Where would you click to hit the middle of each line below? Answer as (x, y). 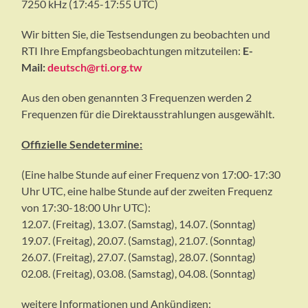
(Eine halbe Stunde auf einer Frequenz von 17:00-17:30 (151, 175)
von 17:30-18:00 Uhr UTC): (86, 208)
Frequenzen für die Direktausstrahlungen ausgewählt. (149, 114)
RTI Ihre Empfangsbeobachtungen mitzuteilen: (131, 51)
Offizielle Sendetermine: (82, 144)
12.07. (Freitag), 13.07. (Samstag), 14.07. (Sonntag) (139, 224)
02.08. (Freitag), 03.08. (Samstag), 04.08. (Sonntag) (139, 274)
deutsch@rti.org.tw (95, 67)
